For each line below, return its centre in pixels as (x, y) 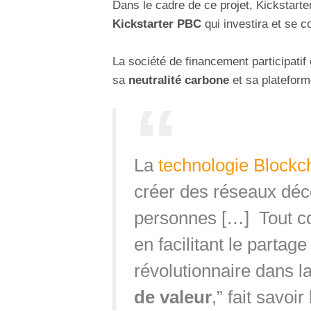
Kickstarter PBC (157, 24)
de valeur (173, 297)
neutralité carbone (179, 80)
